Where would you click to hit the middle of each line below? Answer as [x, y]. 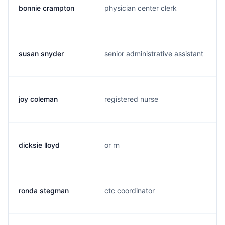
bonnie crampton [46, 8]
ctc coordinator [130, 191]
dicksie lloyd [39, 145]
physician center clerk [141, 8]
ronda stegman [44, 191]
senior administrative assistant [154, 53]
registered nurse [131, 99]
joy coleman [38, 99]
